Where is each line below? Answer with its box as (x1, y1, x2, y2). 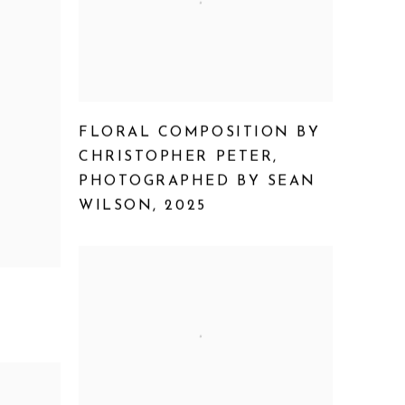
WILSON (79, 199, 154, 214)
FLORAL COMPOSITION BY (79, 126, 321, 141)
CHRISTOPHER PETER (79, 150, 274, 165)
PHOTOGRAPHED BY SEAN (79, 174, 316, 190)
